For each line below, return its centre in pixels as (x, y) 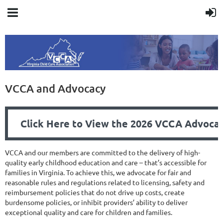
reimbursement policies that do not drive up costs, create (95, 192)
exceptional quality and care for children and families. (89, 212)
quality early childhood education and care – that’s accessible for (106, 163)
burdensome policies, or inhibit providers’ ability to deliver (96, 202)
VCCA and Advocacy (55, 89)
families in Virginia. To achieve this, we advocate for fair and (98, 172)
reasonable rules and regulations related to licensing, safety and (105, 182)
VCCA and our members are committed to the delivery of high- (103, 153)
